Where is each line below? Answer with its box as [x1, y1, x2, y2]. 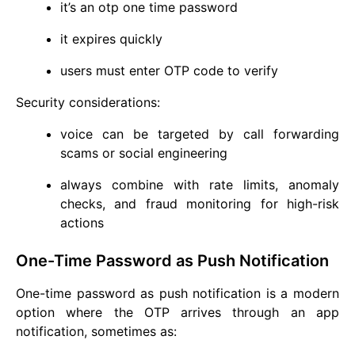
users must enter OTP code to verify [60, 62, 278, 78]
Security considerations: [16, 94, 160, 110]
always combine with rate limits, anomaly [60, 176, 339, 193]
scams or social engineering [60, 144, 227, 161]
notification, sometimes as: [16, 323, 177, 339]
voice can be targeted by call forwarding [60, 125, 339, 142]
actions [60, 214, 104, 231]
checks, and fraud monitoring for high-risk [60, 195, 339, 212]
